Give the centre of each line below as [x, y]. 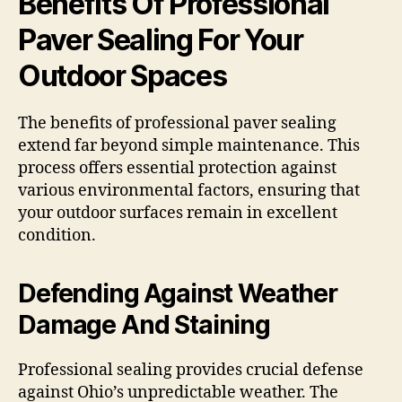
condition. [57, 236]
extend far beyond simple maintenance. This [189, 146]
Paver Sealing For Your [161, 40]
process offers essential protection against [177, 169]
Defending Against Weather [178, 294]
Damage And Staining [144, 325]
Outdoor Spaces [122, 76]
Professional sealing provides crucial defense [191, 371]
